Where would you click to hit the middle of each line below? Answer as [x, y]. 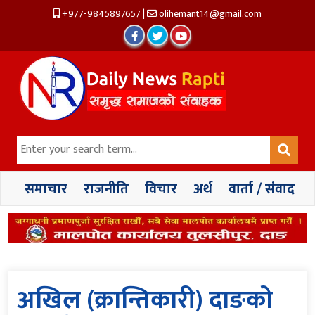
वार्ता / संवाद [262, 189]
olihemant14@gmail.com [209, 14]
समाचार [46, 189]
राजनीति [106, 189]
